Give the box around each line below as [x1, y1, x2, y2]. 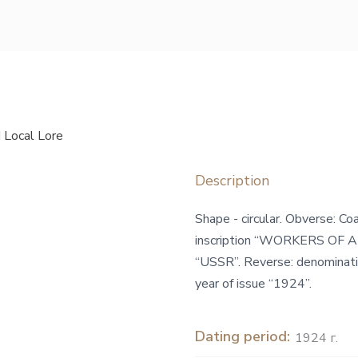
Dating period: [195, 326, 290, 346]
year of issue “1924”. [195, 274, 312, 292]
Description [195, 170, 269, 190]
